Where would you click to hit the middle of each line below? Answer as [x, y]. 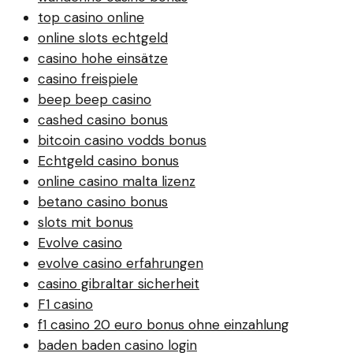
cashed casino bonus [103, 119]
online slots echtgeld [103, 37]
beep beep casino [95, 99]
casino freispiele [88, 78]
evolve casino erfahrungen [121, 263]
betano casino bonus [103, 201]
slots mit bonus [85, 222]
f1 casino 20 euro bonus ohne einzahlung [163, 324]
